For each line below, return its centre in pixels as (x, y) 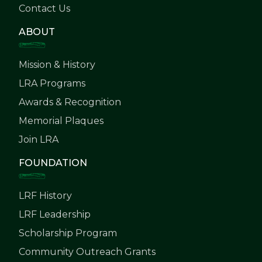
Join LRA (39, 140)
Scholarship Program (68, 233)
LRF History (45, 196)
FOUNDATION (53, 163)
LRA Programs (52, 84)
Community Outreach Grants (87, 252)
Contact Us (44, 9)
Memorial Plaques (61, 121)
